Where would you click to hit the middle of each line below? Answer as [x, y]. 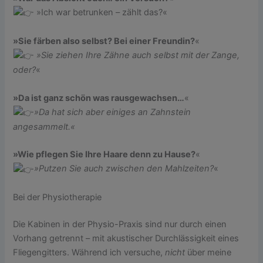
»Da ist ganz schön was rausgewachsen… [99, 98]
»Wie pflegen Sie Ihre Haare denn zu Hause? [104, 155]
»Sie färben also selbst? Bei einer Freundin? [104, 41]
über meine [208, 253]
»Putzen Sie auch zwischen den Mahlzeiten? [124, 169]
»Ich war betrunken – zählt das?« [101, 13]
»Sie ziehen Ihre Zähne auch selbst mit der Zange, [137, 55]
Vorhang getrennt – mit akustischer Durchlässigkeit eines [126, 239]
